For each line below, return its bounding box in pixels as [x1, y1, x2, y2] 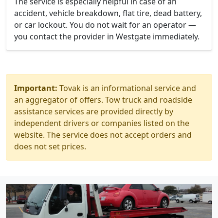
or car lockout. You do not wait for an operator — [14, 19, 196, 30]
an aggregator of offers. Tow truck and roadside [14, 94, 192, 105]
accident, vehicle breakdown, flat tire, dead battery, [14, 8, 202, 18]
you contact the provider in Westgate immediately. [14, 31, 200, 42]
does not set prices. [14, 141, 86, 152]
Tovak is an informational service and [57, 83, 196, 93]
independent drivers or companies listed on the [14, 118, 189, 128]
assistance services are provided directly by [14, 106, 173, 117]
